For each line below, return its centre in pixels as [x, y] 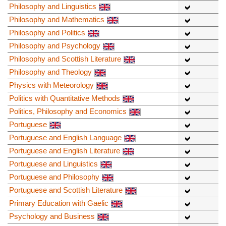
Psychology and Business [52, 216]
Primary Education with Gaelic [59, 203]
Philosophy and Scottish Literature [65, 59]
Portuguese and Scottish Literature [66, 190]
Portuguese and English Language [65, 138]
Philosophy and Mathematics [57, 20]
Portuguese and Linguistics [53, 164]
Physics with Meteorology [51, 85]
